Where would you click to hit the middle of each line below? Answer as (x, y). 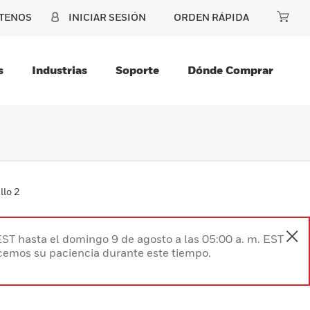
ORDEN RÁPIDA (211, 17)
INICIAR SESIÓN (107, 17)
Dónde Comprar (230, 70)
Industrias (60, 70)
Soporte (137, 70)
